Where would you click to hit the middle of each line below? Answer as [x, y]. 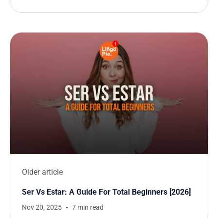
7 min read [88, 208]
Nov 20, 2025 [42, 208]
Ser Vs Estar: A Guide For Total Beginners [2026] [106, 192]
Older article [42, 172]
